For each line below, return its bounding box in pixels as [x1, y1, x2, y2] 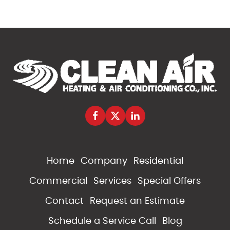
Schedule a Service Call [48, 216, 156, 226]
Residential [133, 156, 183, 166]
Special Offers [138, 176, 201, 186]
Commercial [29, 176, 87, 186]
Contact [45, 196, 84, 206]
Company [81, 156, 127, 166]
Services [93, 176, 131, 186]
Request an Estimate [90, 196, 185, 206]
